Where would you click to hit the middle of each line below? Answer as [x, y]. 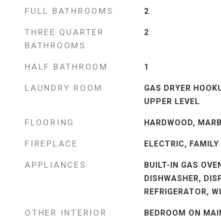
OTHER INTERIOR [66, 213]
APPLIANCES [55, 165]
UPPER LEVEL [172, 101]
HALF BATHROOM [66, 67]
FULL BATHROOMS [69, 11]
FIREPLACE [51, 144]
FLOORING [50, 122]
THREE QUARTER [64, 32]
